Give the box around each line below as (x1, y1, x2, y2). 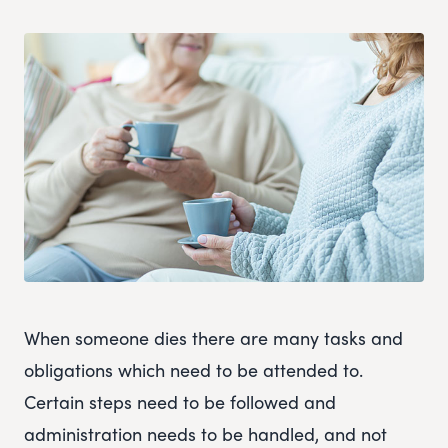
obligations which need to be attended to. (24, 357, 363, 383)
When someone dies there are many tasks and (24, 325, 403, 351)
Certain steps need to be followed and (24, 389, 336, 415)
